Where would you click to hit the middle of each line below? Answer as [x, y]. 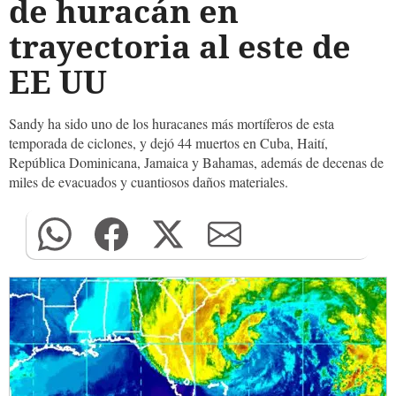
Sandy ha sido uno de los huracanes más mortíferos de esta [171, 123]
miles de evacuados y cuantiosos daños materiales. [148, 182]
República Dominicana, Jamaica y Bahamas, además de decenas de [196, 162]
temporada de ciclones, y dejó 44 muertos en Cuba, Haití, [168, 143]
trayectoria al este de [180, 46]
